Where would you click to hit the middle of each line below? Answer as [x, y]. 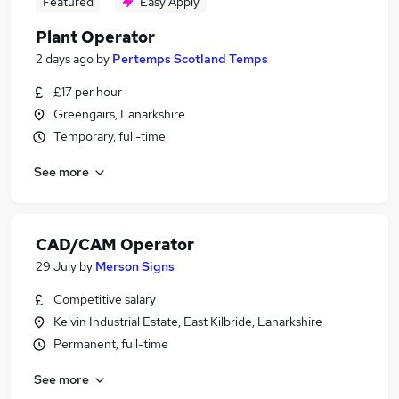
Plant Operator [95, 37]
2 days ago [65, 59]
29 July [56, 266]
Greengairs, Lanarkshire [119, 114]
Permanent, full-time [111, 344]
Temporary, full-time [110, 136]
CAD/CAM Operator [115, 244]
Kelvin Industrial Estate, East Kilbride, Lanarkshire [188, 322]
